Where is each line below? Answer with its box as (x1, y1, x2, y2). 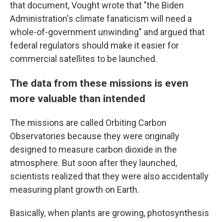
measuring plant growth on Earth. (10, 184, 139, 195)
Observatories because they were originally (10, 131, 179, 141)
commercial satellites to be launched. (10, 54, 157, 64)
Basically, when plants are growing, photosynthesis (10, 208, 209, 218)
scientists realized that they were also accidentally (10, 171, 209, 181)
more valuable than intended (10, 92, 145, 105)
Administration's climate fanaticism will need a (10, 13, 192, 24)
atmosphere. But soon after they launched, (10, 158, 177, 168)
